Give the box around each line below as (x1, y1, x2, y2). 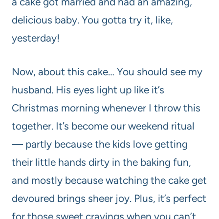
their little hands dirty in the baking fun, (12, 156, 191, 169)
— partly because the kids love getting (12, 138, 188, 151)
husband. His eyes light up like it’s (12, 84, 164, 96)
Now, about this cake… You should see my (12, 66, 202, 78)
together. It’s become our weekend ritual (12, 120, 195, 132)
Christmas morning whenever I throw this (12, 102, 200, 114)
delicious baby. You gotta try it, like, (12, 14, 173, 26)
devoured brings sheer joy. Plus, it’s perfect (12, 192, 206, 205)
